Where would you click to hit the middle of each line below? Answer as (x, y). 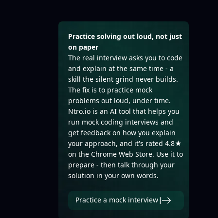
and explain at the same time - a (121, 68)
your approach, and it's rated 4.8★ (125, 143)
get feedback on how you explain (122, 133)
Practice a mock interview (117, 200)
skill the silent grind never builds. (123, 79)
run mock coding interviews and (121, 122)
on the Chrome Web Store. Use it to (126, 154)
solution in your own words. (113, 175)
